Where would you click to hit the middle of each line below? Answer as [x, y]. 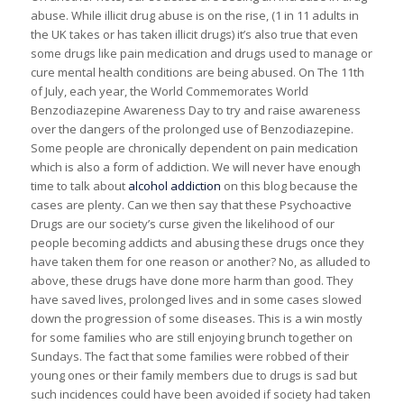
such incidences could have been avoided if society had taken [200, 394]
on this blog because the [289, 185]
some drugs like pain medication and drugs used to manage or [201, 53]
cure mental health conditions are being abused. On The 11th [197, 72]
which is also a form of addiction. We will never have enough [195, 166]
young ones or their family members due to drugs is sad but [193, 375]
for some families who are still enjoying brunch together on [191, 337]
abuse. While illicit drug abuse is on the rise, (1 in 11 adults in [194, 15]
